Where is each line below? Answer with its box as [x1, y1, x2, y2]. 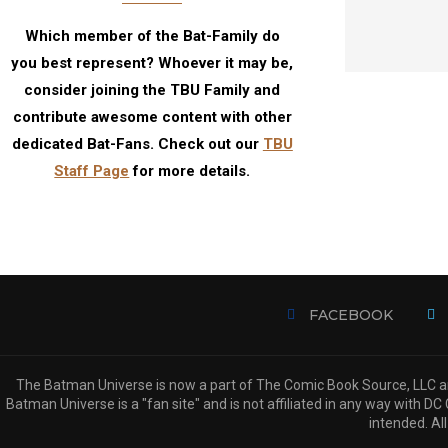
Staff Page [54, 162, 130, 180]
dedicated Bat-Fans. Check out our [11, 135, 263, 153]
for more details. [129, 162, 251, 180]
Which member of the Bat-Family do [24, 27, 280, 45]
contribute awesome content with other [12, 108, 292, 126]
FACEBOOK [309, 306, 393, 324]
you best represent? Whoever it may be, [11, 54, 294, 72]
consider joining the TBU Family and [24, 81, 281, 99]
